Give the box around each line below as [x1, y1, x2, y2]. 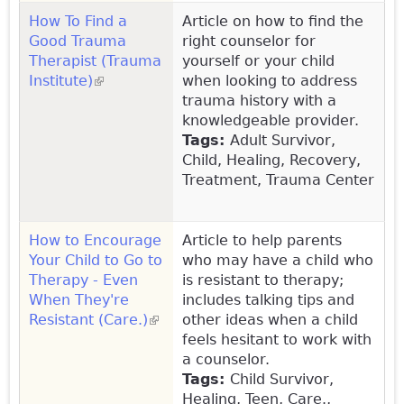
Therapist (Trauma [29, 51, 161, 69]
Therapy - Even [29, 271, 138, 289]
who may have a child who [182, 251, 373, 269]
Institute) [29, 71, 93, 89]
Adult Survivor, [230, 131, 335, 149]
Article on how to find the [182, 12, 363, 30]
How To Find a [29, 12, 127, 30]
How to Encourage [29, 231, 161, 249]
